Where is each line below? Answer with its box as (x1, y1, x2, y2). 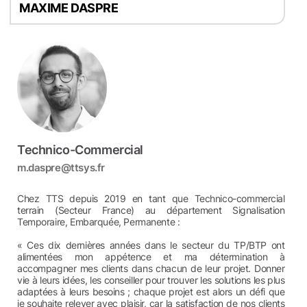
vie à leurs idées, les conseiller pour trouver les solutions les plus (17, 274, 285, 286)
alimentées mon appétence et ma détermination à (17, 251, 285, 262)
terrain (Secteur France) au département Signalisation (17, 204, 285, 216)
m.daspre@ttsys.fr (17, 161, 105, 174)
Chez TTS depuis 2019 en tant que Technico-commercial (17, 193, 285, 204)
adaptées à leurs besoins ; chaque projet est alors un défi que (17, 286, 285, 297)
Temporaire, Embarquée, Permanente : (17, 216, 180, 228)
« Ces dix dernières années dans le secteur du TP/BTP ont (17, 239, 285, 251)
